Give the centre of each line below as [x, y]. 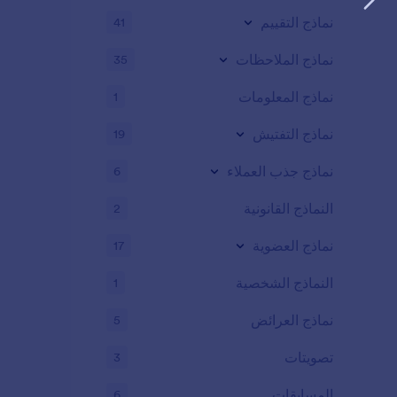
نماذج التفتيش [293, 134]
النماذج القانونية [288, 208]
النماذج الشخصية [284, 283]
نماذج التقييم [297, 22]
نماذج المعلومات [286, 97]
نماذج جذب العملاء [280, 171]
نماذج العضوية [293, 245]
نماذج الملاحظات [284, 59]
